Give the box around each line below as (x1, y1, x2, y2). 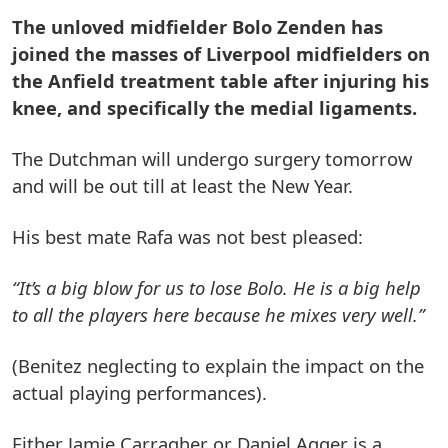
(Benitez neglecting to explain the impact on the (12, 352, 424, 378)
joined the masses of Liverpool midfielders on (12, 40, 430, 66)
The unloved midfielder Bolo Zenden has (12, 13, 383, 39)
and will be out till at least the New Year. (12, 172, 353, 198)
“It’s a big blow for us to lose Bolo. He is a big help (12, 274, 421, 300)
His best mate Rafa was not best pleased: (12, 223, 363, 249)
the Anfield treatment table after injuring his (12, 67, 429, 93)
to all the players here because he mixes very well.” (12, 301, 430, 327)
